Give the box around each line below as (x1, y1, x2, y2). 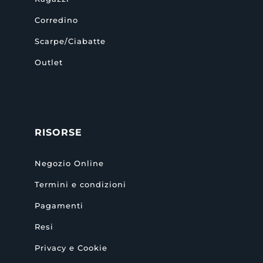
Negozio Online (34, 158, 104, 168)
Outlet (34, 57, 63, 67)
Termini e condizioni (34, 179, 126, 189)
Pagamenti (34, 200, 83, 210)
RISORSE (34, 126, 82, 138)
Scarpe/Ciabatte (34, 36, 106, 46)
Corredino (34, 15, 78, 25)
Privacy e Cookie (34, 242, 107, 252)
